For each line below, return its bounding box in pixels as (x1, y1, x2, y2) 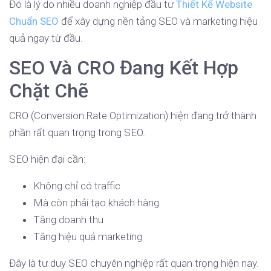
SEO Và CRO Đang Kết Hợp (9, 56, 238, 80)
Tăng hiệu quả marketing (33, 230, 142, 243)
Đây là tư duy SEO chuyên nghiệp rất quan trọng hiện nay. (9, 257, 259, 270)
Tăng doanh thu (33, 214, 103, 226)
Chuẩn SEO (9, 15, 59, 28)
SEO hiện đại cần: (9, 153, 86, 166)
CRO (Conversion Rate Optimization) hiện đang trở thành (9, 109, 256, 122)
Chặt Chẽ (9, 79, 88, 103)
